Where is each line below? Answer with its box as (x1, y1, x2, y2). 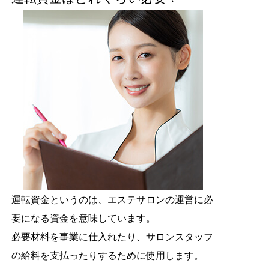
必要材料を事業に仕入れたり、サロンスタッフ (11, 230, 213, 244)
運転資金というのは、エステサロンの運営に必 (11, 193, 213, 207)
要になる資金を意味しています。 (11, 211, 156, 225)
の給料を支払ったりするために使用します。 (11, 249, 204, 262)
